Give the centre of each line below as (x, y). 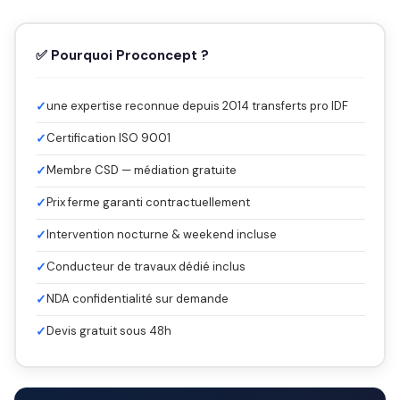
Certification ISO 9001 (108, 137)
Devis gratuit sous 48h (108, 330)
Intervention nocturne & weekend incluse (161, 234)
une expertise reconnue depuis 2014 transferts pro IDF (197, 105)
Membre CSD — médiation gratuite (141, 170)
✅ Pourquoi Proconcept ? (122, 55)
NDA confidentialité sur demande (137, 298)
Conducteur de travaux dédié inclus (146, 266)
